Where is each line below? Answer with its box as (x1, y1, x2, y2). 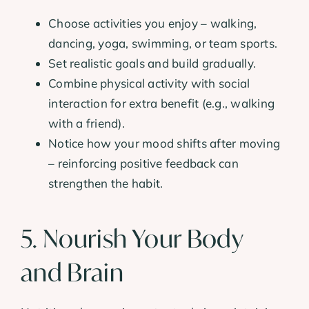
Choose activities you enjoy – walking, (48, 16, 257, 31)
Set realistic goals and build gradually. (48, 56, 257, 71)
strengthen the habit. (48, 176, 163, 191)
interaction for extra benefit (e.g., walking (48, 96, 275, 111)
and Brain (21, 257, 124, 289)
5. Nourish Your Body (21, 223, 243, 255)
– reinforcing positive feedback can (48, 156, 239, 171)
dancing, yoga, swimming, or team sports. (48, 36, 278, 51)
